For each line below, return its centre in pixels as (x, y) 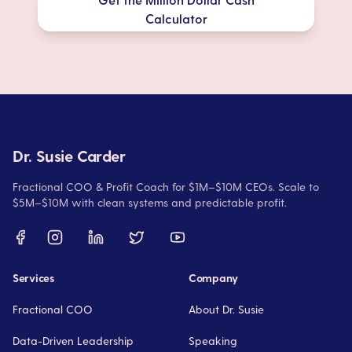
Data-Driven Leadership (73, 341)
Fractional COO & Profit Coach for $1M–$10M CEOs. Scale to (166, 187)
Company (214, 278)
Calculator (176, 19)
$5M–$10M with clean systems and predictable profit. (150, 203)
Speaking (213, 341)
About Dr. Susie (226, 310)
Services (33, 278)
